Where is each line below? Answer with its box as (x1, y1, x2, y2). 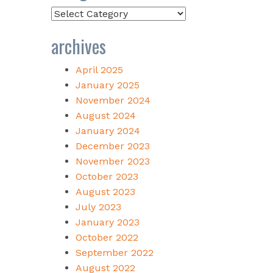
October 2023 (75, 170, 138, 182)
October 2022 (75, 231, 138, 243)
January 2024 (75, 124, 140, 136)
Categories (50, 7, 100, 19)
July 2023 (75, 200, 121, 213)
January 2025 (75, 79, 140, 91)
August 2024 (75, 109, 136, 121)
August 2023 (75, 185, 135, 197)
